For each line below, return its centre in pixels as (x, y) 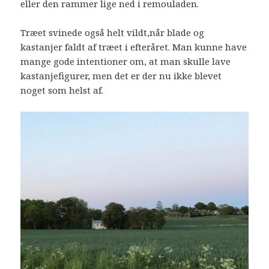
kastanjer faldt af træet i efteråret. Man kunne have (134, 47)
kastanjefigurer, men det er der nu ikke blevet (121, 75)
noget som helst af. (62, 90)
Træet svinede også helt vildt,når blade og (113, 32)
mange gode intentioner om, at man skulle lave (126, 61)
